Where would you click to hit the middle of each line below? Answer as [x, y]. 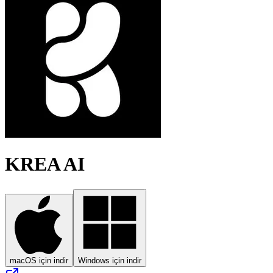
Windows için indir [110, 260]
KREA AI [45, 164]
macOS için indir [39, 260]
